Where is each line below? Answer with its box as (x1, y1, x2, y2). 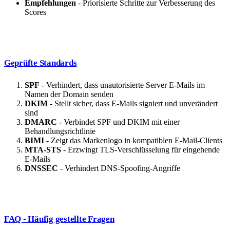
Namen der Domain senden (25, 90, 113, 99)
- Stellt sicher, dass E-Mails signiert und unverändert (48, 99, 218, 108)
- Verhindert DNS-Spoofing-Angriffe (58, 164, 180, 173)
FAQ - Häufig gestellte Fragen (4, 214, 114, 224)
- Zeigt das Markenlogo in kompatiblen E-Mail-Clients (44, 136, 222, 145)
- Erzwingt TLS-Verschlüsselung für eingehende (61, 145, 220, 155)
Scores (25, 8, 46, 17)
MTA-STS (25, 145, 61, 155)
